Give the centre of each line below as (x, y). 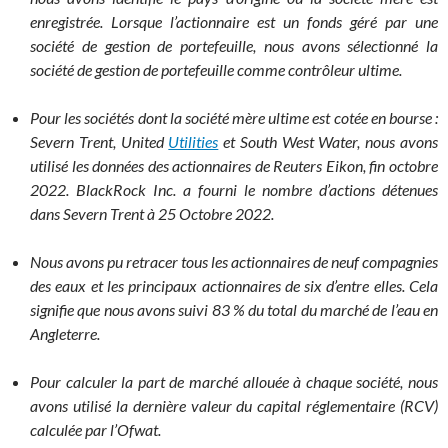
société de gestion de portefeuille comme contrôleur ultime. (216, 69)
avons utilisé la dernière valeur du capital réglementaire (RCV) (234, 405)
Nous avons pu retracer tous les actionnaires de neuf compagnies (234, 261)
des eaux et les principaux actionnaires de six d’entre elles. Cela (234, 285)
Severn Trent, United (99, 141)
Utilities (193, 141)
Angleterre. (65, 333)
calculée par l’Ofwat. (95, 429)
